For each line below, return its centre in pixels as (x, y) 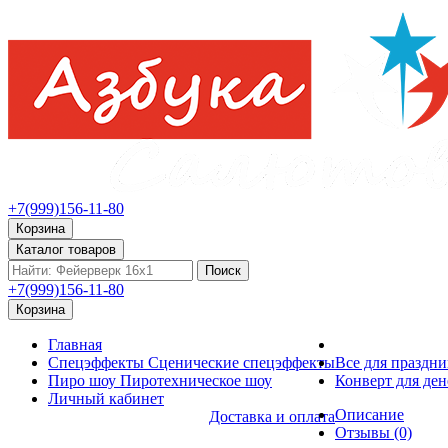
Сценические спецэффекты (241, 362)
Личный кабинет (106, 398)
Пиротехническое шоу (196, 380)
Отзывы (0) (373, 432)
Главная (75, 344)
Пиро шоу (82, 380)
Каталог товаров (66, 249)
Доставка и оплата (272, 416)
